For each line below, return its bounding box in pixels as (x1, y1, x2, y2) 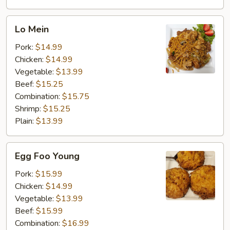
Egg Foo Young (15, 150, 80, 162)
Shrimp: (15, 103, 43, 114)
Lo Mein (15, 23, 49, 35)
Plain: (15, 116, 36, 127)
